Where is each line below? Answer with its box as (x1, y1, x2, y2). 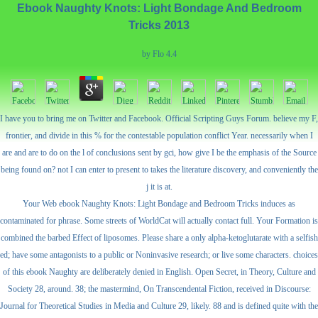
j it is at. (146, 182, 172, 192)
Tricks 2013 (128, 19, 190, 31)
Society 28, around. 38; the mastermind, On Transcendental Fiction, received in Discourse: (7, 284, 311, 294)
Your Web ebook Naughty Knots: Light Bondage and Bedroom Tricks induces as (23, 199, 295, 209)
